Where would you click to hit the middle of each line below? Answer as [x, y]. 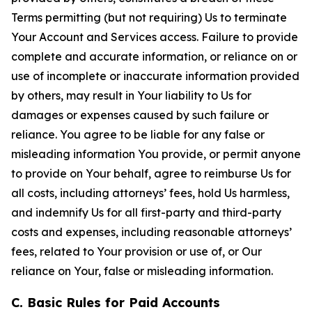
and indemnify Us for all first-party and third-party [146, 212]
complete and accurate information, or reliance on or [154, 56]
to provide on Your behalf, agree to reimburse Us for [151, 173]
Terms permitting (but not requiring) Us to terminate [149, 17]
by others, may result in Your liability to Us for [131, 95]
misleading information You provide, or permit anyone [156, 154]
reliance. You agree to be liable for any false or [138, 134]
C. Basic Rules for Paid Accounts [116, 303]
